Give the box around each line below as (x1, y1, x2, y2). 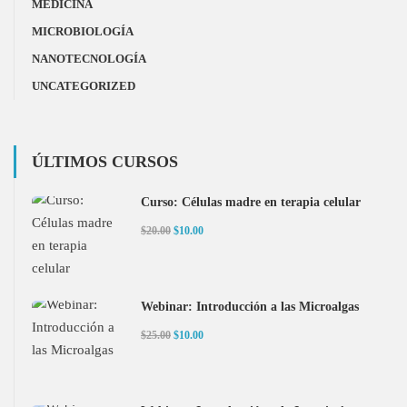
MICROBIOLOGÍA (32, 25, 134, 38)
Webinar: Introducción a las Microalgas (141, 300, 359, 313)
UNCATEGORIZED (32, 79, 135, 93)
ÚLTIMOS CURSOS (32, 153, 178, 171)
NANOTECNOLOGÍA (32, 52, 146, 65)
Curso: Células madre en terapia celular (141, 195, 361, 209)
